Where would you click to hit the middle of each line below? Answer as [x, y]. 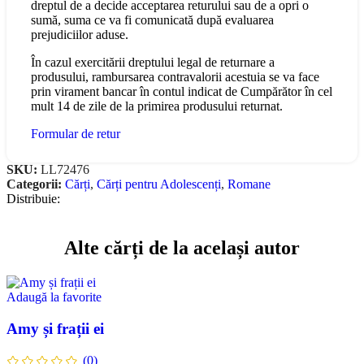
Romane [249, 184]
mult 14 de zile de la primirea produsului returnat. [157, 106]
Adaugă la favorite [54, 297]
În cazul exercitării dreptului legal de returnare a [153, 63]
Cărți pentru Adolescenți [159, 184]
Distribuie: [33, 199]
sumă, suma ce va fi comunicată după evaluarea [152, 20]
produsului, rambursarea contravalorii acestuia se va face [175, 77]
